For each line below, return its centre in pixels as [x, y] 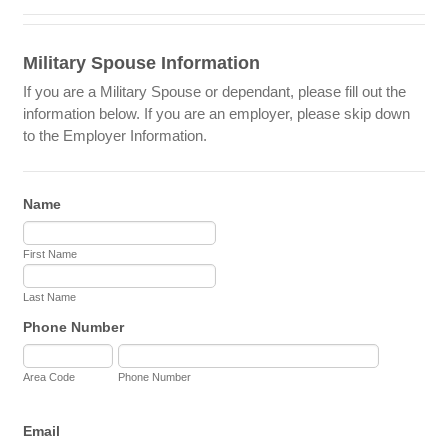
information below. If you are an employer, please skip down [217, 113]
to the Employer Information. [115, 135]
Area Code [49, 376]
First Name [50, 253]
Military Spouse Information [142, 62]
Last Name [50, 296]
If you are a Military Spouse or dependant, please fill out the [215, 91]
